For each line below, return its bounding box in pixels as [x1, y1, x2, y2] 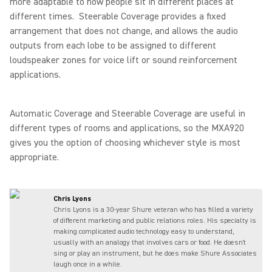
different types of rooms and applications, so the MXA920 [10, 122, 244, 134]
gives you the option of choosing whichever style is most [10, 137, 240, 149]
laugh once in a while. [53, 260, 122, 269]
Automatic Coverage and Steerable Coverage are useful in [10, 107, 245, 120]
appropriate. [10, 151, 59, 163]
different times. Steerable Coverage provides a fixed [10, 10, 226, 22]
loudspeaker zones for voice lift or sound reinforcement [10, 54, 237, 66]
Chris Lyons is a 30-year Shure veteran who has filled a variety [53, 205, 253, 214]
